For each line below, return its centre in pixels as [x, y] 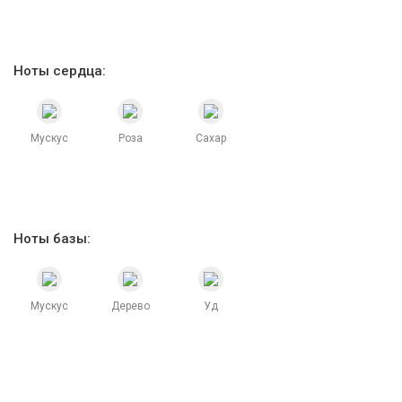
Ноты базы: [52, 239]
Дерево [130, 306]
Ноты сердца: [60, 71]
